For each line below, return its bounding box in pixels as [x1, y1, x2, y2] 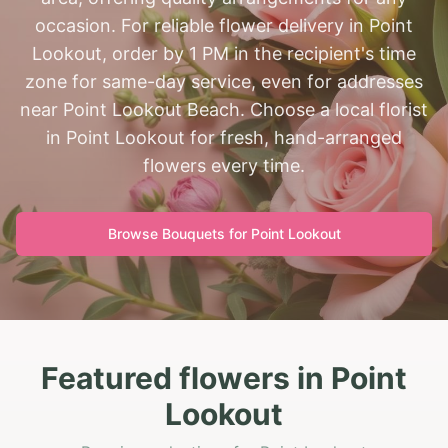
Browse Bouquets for [107, 225, 251, 242]
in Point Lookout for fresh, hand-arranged [46, 127, 402, 148]
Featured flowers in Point [41, 360, 407, 396]
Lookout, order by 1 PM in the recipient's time [32, 43, 416, 64]
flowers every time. [143, 155, 305, 176]
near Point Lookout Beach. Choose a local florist [20, 99, 428, 120]
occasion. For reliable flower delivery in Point [35, 15, 413, 36]
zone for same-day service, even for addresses [25, 71, 423, 92]
